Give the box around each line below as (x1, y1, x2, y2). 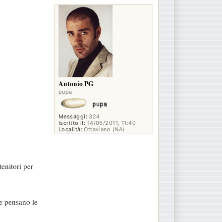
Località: (58, 126, 82, 133)
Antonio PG (58, 79, 94, 89)
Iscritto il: (58, 119, 86, 127)
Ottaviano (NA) (82, 126, 125, 133)
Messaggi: (58, 113, 87, 120)
